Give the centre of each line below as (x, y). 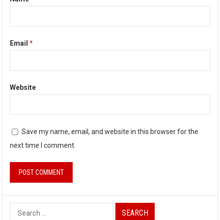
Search (21, 209)
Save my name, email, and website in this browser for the (110, 131)
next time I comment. (43, 145)
